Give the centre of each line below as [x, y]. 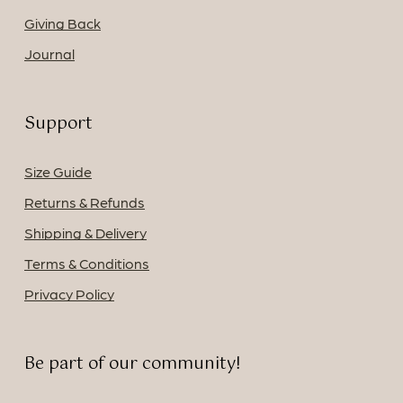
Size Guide [58, 172]
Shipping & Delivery [85, 233]
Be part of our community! [132, 365]
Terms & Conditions [86, 264]
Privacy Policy [69, 294]
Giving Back [62, 23]
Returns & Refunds [84, 202]
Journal [49, 54]
